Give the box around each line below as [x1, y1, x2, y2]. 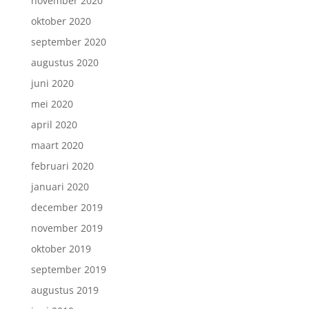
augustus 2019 [30, 283, 99, 297]
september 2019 [30, 263, 106, 276]
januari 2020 [30, 180, 89, 193]
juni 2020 [30, 77, 74, 90]
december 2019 [30, 201, 103, 214]
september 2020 [30, 35, 106, 48]
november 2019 [30, 221, 103, 235]
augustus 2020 [30, 56, 99, 69]
